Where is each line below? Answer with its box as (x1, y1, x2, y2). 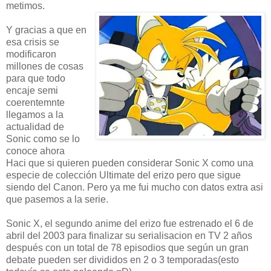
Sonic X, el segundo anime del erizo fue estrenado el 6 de (6, 218, 253, 229)
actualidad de (6, 121, 64, 132)
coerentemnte (6, 97, 65, 108)
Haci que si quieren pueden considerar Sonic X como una (6, 157, 253, 168)
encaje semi (6, 85, 58, 96)
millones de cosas (6, 60, 83, 71)
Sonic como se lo (6, 133, 80, 144)
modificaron (6, 48, 56, 59)
